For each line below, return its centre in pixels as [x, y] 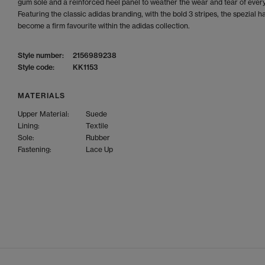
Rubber [98, 138]
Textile [97, 126]
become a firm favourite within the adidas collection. [105, 26]
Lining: [29, 126]
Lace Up [99, 149]
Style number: [41, 55]
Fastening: [35, 149]
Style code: [36, 67]
